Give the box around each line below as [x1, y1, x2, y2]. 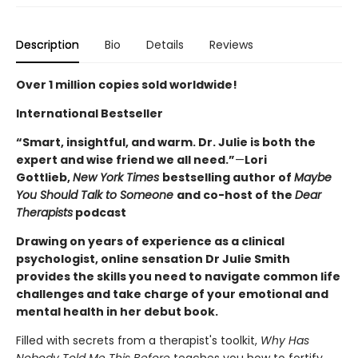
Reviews [209, 36, 253, 53]
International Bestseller [16, 105, 163, 121]
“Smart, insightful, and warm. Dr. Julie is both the [16, 133, 316, 150]
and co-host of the [177, 186, 295, 203]
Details [146, 36, 184, 53]
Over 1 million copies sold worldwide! [16, 76, 237, 93]
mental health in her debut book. [16, 303, 218, 320]
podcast [73, 204, 126, 221]
